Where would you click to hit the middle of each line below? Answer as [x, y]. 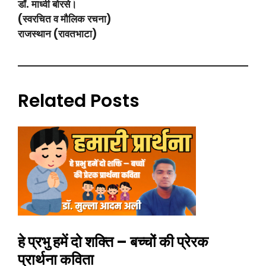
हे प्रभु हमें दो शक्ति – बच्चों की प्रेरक [113, 242]
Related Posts [79, 101]
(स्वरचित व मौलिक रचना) [64, 19]
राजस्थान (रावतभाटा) [57, 34]
